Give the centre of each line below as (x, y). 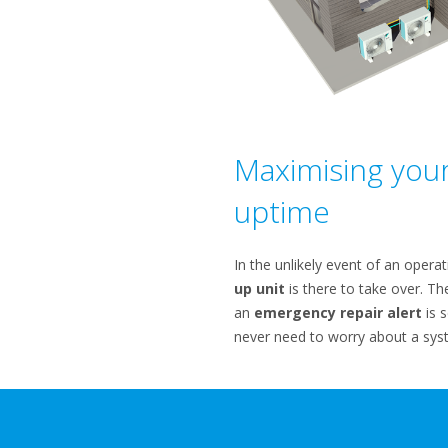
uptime (281, 211)
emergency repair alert (337, 312)
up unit (259, 288)
